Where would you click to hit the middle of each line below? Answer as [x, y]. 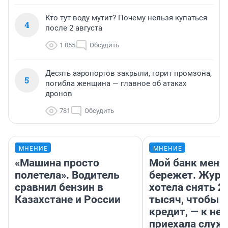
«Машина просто [57, 163]
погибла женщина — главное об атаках [116, 84]
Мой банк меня [187, 163]
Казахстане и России [68, 200]
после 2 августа [74, 28]
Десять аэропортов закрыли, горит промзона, [129, 74]
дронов [59, 94]
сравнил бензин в [59, 188]
